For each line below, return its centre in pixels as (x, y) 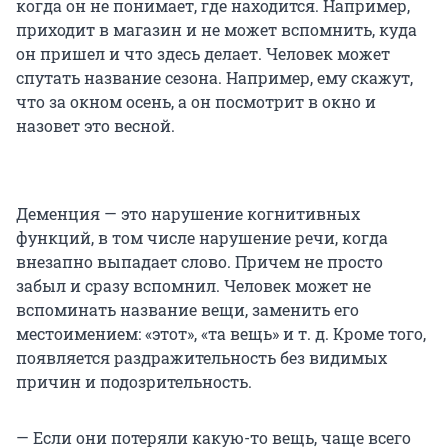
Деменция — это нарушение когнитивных (188, 214)
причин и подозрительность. (134, 382)
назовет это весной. (95, 126)
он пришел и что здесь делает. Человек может (203, 54)
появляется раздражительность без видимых (201, 358)
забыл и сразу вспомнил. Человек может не (193, 286)
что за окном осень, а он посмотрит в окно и (196, 102)
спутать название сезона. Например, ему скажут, (214, 78)
